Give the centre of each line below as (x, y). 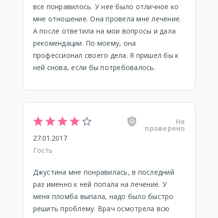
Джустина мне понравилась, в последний (103, 172)
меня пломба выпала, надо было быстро (103, 196)
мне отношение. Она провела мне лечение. (107, 19)
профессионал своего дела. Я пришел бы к (106, 55)
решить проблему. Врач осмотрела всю (101, 209)
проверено (165, 128)
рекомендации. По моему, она (84, 43)
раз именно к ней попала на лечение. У (100, 184)
